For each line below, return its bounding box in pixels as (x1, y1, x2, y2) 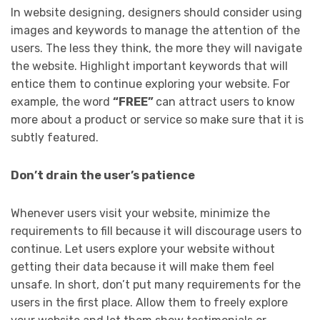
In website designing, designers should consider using (11, 5, 302, 19)
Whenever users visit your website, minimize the (11, 206, 270, 220)
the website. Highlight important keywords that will (11, 59, 288, 73)
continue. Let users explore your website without (11, 241, 275, 256)
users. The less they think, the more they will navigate (11, 41, 302, 55)
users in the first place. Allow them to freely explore (11, 295, 288, 309)
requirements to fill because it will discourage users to (11, 224, 301, 238)
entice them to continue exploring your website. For (11, 76, 290, 91)
